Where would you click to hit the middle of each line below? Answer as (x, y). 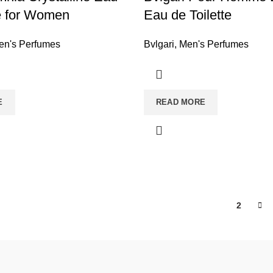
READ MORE (181, 102)
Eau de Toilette (187, 15)
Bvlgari (159, 44)
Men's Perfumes (214, 44)
